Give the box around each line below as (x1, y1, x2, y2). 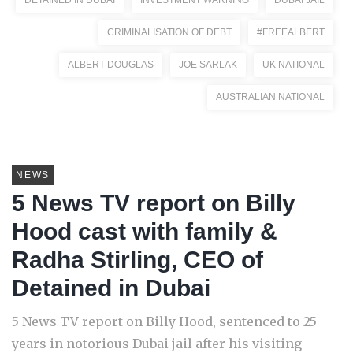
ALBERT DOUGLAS (68, 59, 154, 70)
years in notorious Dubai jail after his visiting (12, 336, 302, 351)
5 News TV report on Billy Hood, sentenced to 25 (12, 314, 317, 329)
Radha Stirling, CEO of (12, 247, 263, 273)
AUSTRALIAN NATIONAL (216, 91, 325, 102)
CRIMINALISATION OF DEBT (107, 27, 232, 38)
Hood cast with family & (12, 218, 277, 244)
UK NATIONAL (262, 59, 325, 70)
